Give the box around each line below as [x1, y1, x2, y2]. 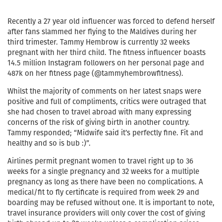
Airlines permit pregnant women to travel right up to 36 [7, 156, 193, 166]
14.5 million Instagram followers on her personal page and [7, 57, 204, 68]
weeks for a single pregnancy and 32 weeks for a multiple [7, 166, 199, 176]
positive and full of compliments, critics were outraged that [7, 96, 206, 107]
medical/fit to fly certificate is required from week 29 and [7, 187, 199, 197]
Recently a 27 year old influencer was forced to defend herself [7, 16, 215, 26]
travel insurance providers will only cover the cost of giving [7, 208, 205, 218]
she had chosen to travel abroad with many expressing [7, 107, 191, 117]
